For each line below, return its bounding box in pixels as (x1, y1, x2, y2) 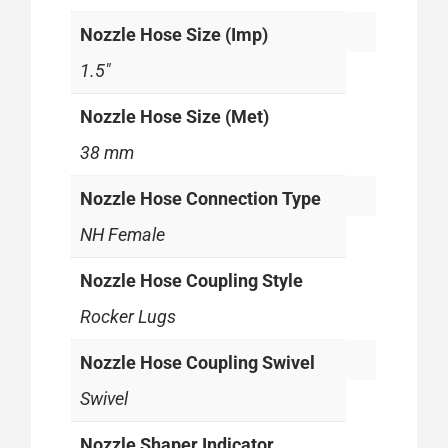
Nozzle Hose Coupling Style (80, 269, 304, 291)
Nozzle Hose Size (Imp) (80, 23, 269, 45)
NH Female (80, 223, 166, 245)
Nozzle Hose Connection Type (80, 187, 322, 209)
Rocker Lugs (80, 305, 177, 327)
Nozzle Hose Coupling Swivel (80, 351, 316, 373)
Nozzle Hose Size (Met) (80, 105, 270, 127)
